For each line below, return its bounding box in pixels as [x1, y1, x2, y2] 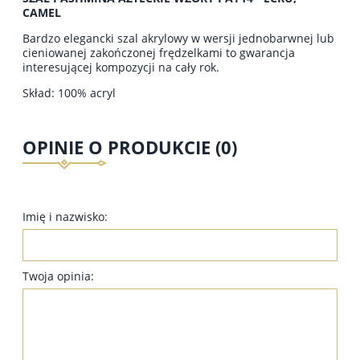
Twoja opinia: [22, 268, 94, 284]
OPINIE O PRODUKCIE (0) [22, 134, 237, 160]
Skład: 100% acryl [22, 84, 116, 100]
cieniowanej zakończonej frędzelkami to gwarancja [22, 44, 295, 60]
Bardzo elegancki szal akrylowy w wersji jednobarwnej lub [22, 30, 334, 46]
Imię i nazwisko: [22, 209, 108, 225]
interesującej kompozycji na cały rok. [22, 59, 219, 75]
